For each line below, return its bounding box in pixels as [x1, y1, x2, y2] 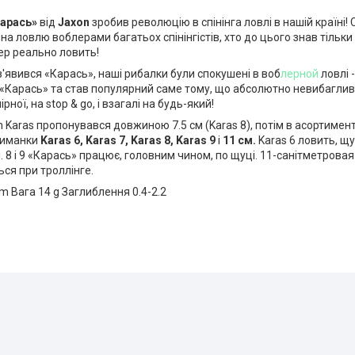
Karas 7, [86, 134, 128, 147]
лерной [281, 67, 319, 81]
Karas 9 [176, 134, 216, 147]
